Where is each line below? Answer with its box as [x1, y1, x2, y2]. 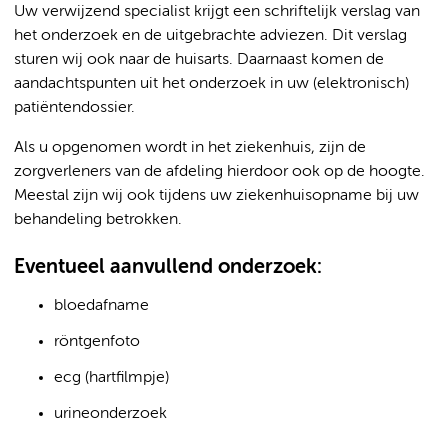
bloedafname [54, 298, 149, 314]
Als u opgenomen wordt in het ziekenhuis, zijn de [14, 140, 366, 156]
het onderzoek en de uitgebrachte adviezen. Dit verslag [14, 28, 407, 44]
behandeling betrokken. [14, 212, 182, 228]
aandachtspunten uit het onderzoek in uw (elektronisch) [14, 76, 409, 92]
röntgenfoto [54, 334, 140, 350]
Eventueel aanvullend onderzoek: [14, 258, 322, 277]
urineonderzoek [54, 406, 167, 422]
